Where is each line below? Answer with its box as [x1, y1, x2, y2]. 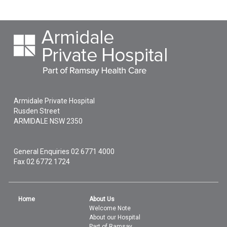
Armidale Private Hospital [14, 97, 95, 105]
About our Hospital [89, 214, 141, 221]
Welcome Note [89, 205, 131, 212]
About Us [89, 196, 115, 203]
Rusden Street [14, 107, 60, 115]
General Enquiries [14, 147, 71, 156]
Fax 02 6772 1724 [14, 158, 70, 166]
